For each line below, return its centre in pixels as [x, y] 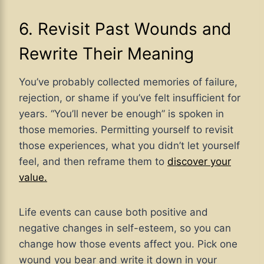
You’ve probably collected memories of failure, [128, 82]
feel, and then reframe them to [93, 162]
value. [33, 178]
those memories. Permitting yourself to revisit [126, 130]
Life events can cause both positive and [113, 212]
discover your [199, 162]
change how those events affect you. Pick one [128, 244]
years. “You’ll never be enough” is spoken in [121, 114]
